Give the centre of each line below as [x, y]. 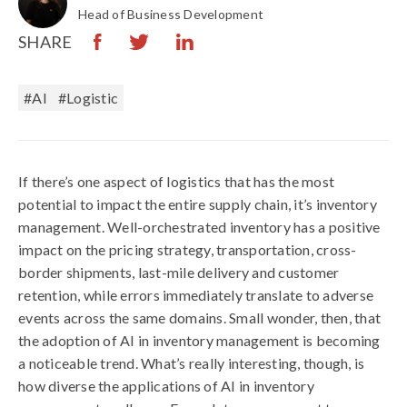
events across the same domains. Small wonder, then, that [199, 318]
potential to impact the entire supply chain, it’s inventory [198, 204]
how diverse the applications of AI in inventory [166, 386]
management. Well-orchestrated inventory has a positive [199, 227]
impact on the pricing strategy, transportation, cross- [188, 249]
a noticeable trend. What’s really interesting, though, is [192, 363]
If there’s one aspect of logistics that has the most [176, 181]
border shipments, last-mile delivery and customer [179, 272]
